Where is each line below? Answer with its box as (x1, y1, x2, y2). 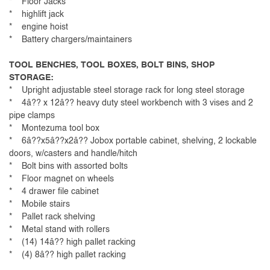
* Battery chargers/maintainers (9, 36, 132, 45)
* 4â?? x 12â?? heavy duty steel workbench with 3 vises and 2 (9, 99, 253, 108)
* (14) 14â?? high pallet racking (9, 238, 136, 247)
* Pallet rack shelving (9, 213, 95, 222)
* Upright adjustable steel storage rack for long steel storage (9, 86, 245, 95)
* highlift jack (9, 10, 64, 19)
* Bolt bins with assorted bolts (9, 162, 128, 171)
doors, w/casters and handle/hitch (9, 149, 137, 159)
